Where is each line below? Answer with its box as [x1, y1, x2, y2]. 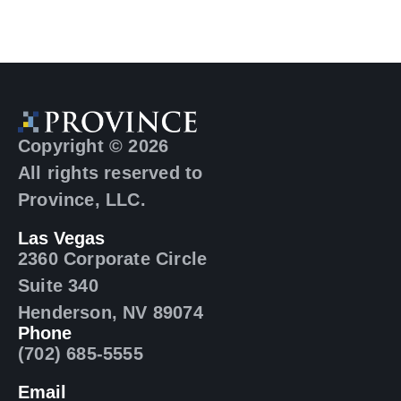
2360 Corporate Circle [18, 248, 208, 269]
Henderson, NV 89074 [18, 302, 203, 322]
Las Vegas [18, 227, 105, 248]
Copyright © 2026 [18, 135, 169, 156]
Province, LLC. [18, 189, 146, 209]
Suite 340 [18, 275, 98, 295]
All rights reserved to [18, 162, 203, 183]
